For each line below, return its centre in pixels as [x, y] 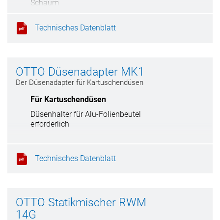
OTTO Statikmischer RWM [81, 203]
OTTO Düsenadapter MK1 [80, 72]
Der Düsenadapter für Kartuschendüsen [80, 82]
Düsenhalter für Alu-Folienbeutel [86, 114]
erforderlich [50, 124]
